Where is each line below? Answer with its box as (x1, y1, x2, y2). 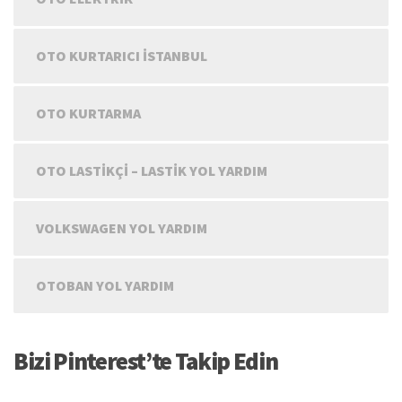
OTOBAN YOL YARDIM (36, 275, 174, 294)
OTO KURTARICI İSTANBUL (36, 46, 207, 65)
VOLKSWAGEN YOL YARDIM (36, 218, 207, 237)
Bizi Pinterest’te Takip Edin (13, 345, 278, 376)
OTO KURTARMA (36, 103, 141, 122)
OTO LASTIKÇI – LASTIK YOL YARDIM (36, 161, 267, 179)
